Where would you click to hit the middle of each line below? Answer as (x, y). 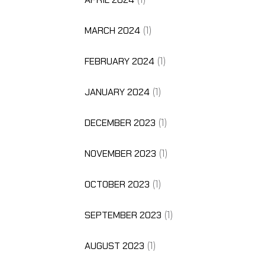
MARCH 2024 (112, 30)
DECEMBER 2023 (120, 122)
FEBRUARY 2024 (119, 61)
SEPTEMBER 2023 (123, 215)
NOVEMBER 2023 (120, 153)
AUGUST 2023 (114, 245)
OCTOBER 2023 (117, 184)
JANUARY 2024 (117, 92)
